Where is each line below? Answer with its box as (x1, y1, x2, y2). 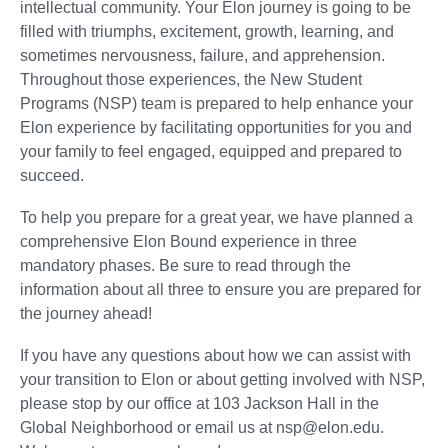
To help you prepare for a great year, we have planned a (20, 208, 413, 226)
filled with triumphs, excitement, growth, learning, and (20, 22, 394, 40)
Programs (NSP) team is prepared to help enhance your (20, 94, 413, 112)
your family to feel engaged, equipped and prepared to (20, 142, 402, 160)
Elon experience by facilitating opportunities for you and (20, 118, 412, 136)
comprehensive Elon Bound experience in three (20, 232, 357, 250)
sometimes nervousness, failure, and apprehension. (20, 46, 385, 64)
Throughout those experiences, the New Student (20, 70, 362, 88)
